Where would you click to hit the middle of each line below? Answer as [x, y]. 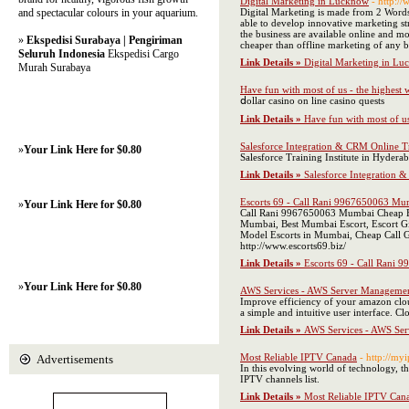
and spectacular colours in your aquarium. [108, 13]
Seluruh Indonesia [62, 54]
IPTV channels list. [280, 379]
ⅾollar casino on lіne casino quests [312, 100]
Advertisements [75, 359]
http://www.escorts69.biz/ [293, 246]
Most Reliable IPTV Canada [299, 357]
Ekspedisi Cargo [142, 54]
